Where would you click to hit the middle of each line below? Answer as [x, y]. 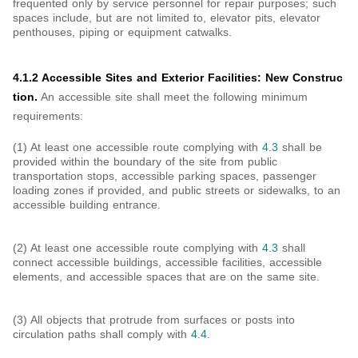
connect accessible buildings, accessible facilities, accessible [167, 262]
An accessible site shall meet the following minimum [174, 96]
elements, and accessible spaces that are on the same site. [166, 276]
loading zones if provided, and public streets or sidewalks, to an [177, 190]
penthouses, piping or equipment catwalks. [122, 32]
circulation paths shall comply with [102, 334]
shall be [300, 147]
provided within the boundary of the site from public [145, 161]
